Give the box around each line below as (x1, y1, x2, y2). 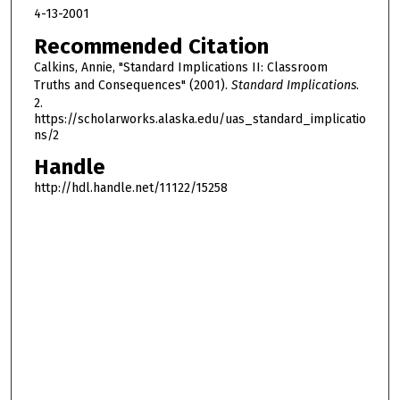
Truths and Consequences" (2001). (33, 77, 231, 93)
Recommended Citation (33, 33, 269, 59)
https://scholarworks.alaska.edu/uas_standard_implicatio (33, 111, 366, 127)
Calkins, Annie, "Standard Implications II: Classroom (33, 59, 328, 75)
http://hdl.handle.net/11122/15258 (33, 180, 228, 196)
